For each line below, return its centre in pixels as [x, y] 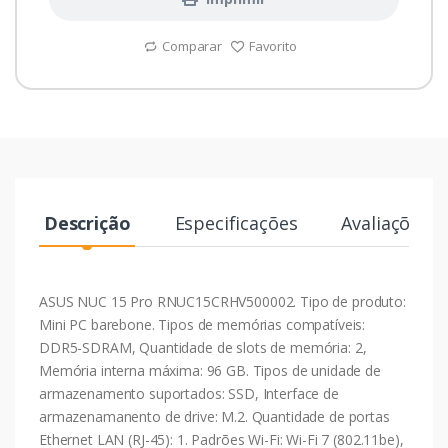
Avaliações [385, 223]
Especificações [236, 223]
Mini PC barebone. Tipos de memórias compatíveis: [202, 325]
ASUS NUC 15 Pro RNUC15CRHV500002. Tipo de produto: [222, 302]
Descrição [87, 223]
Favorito [272, 46]
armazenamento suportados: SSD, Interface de [189, 394]
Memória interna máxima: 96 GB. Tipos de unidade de [210, 371]
